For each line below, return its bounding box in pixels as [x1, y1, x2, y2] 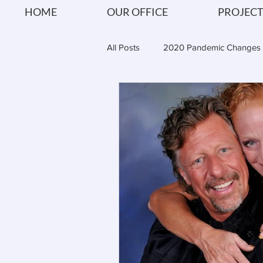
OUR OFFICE [107, 5, 168, 18]
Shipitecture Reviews [130, 89, 208, 99]
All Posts [107, 42, 140, 52]
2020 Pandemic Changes [163, 42, 261, 52]
